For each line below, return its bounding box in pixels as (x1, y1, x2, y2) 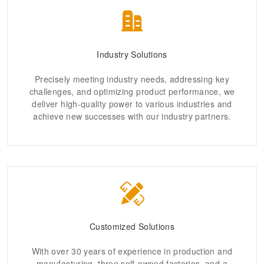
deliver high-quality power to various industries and (32, 97, 232, 110)
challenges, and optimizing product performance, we (29, 85, 235, 97)
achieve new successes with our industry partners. (33, 110, 231, 122)
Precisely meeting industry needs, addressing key (35, 72, 229, 85)
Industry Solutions (97, 48, 167, 60)
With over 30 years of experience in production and (31, 245, 233, 258)
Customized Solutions (90, 220, 174, 233)
